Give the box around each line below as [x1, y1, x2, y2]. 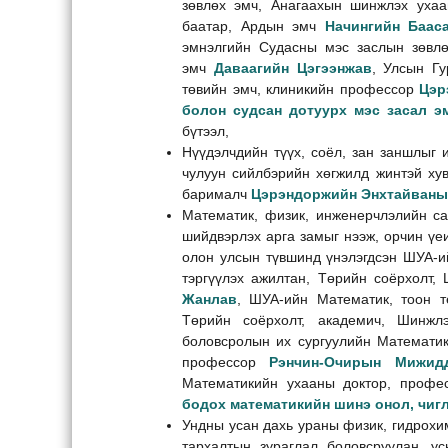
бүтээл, [182, 122, 229, 139]
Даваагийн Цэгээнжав [213, 59, 372, 76]
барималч [182, 185, 251, 202]
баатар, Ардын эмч [182, 17, 325, 34]
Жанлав [182, 290, 237, 307]
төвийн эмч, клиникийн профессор [182, 80, 419, 97]
